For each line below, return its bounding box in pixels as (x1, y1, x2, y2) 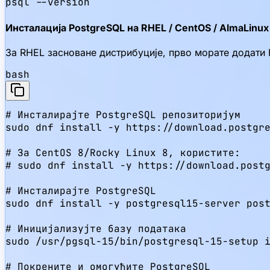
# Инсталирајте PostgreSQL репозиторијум (5, 108, 240, 121)
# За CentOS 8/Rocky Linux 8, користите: (5, 146, 240, 159)
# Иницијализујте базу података (5, 222, 186, 235)
